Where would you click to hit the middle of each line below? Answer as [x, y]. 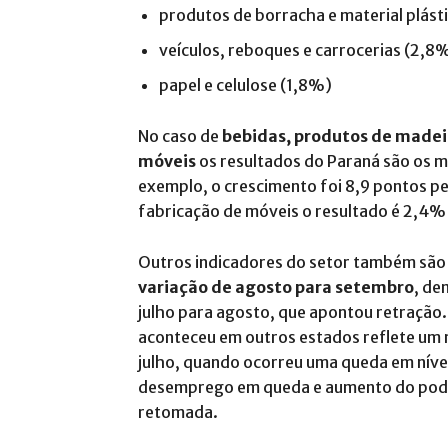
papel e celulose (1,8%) [245, 84]
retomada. [178, 411]
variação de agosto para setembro [276, 286]
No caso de [180, 135]
